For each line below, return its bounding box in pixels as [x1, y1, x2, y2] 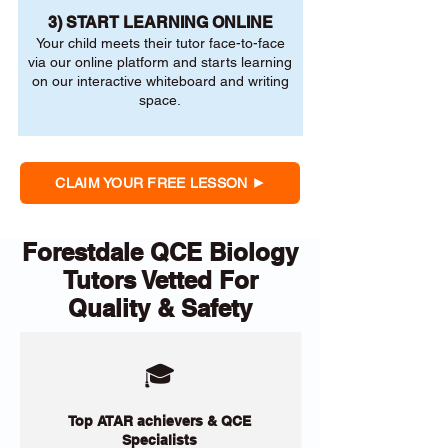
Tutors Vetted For [62, 266, 258, 294]
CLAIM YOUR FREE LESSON [55, 175, 248, 191]
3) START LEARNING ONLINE [47, 13, 273, 32]
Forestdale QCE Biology [22, 238, 298, 266]
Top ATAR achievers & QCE [68, 413, 251, 429]
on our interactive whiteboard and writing [31, 73, 289, 89]
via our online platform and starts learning [28, 54, 292, 70]
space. [139, 92, 181, 108]
